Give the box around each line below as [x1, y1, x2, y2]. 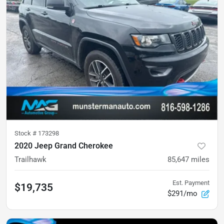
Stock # [14, 129, 38, 137]
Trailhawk [14, 154, 46, 164]
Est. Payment [172, 178, 209, 186]
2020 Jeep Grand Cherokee [14, 140, 113, 150]
